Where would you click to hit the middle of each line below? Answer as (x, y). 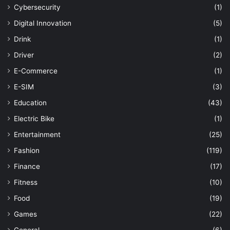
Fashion (27, 151)
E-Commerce (36, 71)
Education (30, 103)
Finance (27, 167)
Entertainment (37, 135)
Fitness (26, 183)
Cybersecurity (37, 7)
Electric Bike (34, 119)
